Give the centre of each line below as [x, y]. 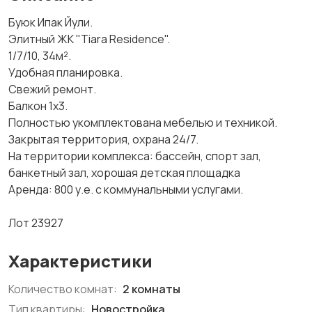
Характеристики [80, 261]
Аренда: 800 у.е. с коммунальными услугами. [126, 189]
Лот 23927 [36, 223]
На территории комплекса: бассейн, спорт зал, [135, 156]
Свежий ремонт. [52, 89]
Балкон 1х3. [38, 106]
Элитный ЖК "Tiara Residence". [89, 39]
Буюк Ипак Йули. [50, 22]
